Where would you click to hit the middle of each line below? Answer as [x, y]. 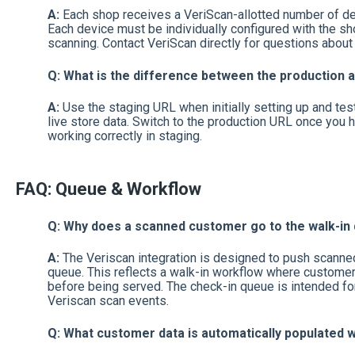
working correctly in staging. [124, 136]
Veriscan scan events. [108, 301]
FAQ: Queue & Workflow [108, 189]
